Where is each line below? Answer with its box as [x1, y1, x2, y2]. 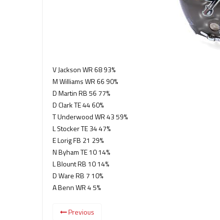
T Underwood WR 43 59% [53, 111, 128, 122]
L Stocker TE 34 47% [53, 123, 110, 134]
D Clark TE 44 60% [53, 100, 104, 110]
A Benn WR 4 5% [53, 182, 101, 192]
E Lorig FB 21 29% [53, 135, 104, 145]
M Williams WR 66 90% [53, 76, 118, 86]
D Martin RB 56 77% [53, 88, 110, 98]
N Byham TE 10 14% [53, 147, 110, 157]
